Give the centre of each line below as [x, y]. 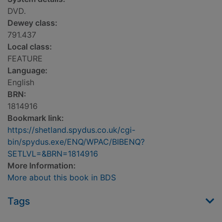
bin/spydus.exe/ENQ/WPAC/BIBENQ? [76, 142]
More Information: [42, 166]
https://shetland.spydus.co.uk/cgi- [71, 130]
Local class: [30, 47]
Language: [28, 71]
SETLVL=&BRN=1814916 [53, 154]
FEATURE [25, 59]
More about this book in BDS [62, 178]
